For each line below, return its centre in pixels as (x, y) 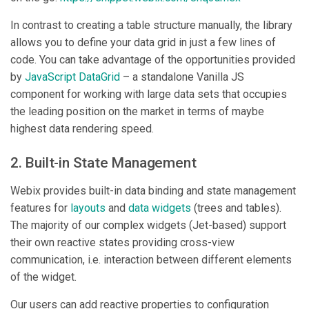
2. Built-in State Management (103, 163)
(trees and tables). (236, 208)
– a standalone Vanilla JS (182, 77)
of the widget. (43, 277)
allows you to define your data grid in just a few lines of (143, 43)
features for (40, 208)
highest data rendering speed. (82, 129)
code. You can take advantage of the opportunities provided (153, 60)
